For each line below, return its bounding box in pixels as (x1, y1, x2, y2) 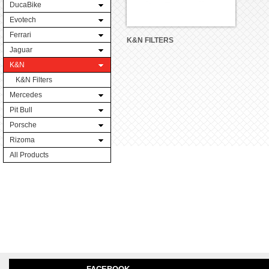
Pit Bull (10, 106, 32, 114)
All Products (10, 151, 49, 159)
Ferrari (10, 31, 31, 39)
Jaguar (10, 46, 32, 54)
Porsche (10, 121, 37, 129)
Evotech (10, 16, 36, 24)
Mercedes (10, 91, 42, 99)
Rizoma (10, 136, 35, 144)
